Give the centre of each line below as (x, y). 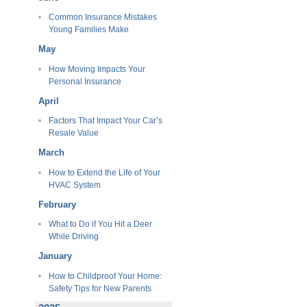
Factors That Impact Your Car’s (105, 121)
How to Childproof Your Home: (105, 276)
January (55, 256)
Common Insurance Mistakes (102, 17)
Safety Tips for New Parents (100, 288)
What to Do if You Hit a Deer (100, 224)
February (57, 204)
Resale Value (73, 133)
